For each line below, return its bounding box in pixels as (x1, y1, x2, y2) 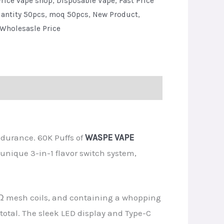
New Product (92, 10, 138, 19)
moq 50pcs (48, 10, 88, 19)
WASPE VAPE (83, 132, 134, 142)
